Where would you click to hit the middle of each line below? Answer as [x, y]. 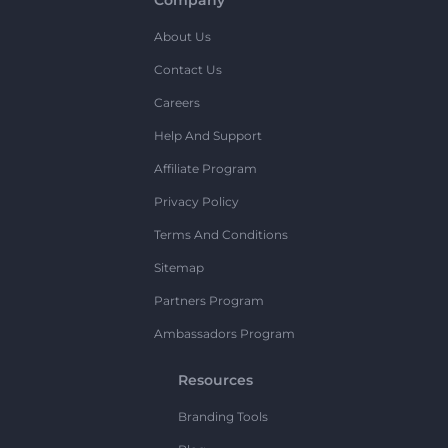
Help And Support [207, 135]
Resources [215, 379]
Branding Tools [223, 416]
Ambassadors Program [224, 333]
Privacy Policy [196, 201]
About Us [182, 36]
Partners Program [208, 300]
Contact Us [187, 69]
